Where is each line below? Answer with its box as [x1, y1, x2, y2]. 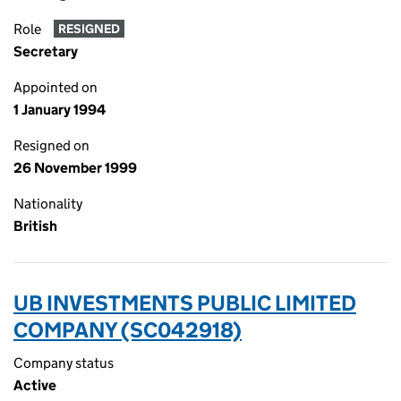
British [13, 218, 57, 235]
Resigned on [13, 137, 90, 154]
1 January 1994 [13, 101, 106, 118]
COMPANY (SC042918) [13, 317, 242, 343]
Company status [13, 354, 114, 371]
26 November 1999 [13, 159, 137, 176]
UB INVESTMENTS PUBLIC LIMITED [13, 290, 356, 316]
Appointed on [13, 79, 98, 96]
